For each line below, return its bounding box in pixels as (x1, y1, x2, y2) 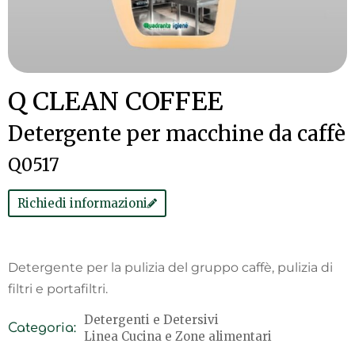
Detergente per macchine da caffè (8, 120, 345, 147)
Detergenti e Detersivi (84, 312, 219, 327)
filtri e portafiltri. (8, 281, 108, 296)
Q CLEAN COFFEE (8, 86, 223, 117)
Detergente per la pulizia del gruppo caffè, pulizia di (8, 260, 333, 275)
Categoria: (8, 321, 76, 335)
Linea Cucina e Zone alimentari (84, 329, 272, 344)
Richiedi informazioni (17, 196, 147, 211)
